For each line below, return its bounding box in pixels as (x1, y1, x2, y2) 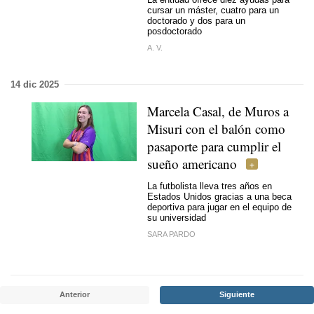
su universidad (147, 212, 206, 223)
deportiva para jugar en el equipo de (147, 202, 292, 212)
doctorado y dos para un (147, 15, 245, 26)
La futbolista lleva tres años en (147, 181, 272, 191)
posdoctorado (147, 26, 202, 36)
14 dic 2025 (11, 78, 59, 90)
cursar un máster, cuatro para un (147, 5, 279, 15)
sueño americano (147, 154, 237, 172)
